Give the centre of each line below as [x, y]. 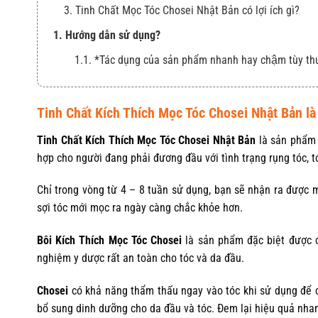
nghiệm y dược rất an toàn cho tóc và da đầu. [141, 258]
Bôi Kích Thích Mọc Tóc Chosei [110, 241]
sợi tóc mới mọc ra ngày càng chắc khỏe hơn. [140, 208]
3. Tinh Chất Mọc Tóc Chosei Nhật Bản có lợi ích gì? [182, 11]
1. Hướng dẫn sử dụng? [107, 35]
